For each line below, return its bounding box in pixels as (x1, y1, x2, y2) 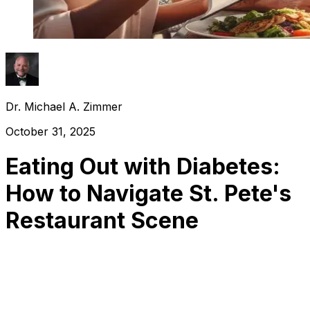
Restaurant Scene (6, 207, 199, 235)
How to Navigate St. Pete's (6, 180, 291, 208)
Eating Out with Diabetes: (6, 153, 280, 181)
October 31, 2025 (6, 124, 95, 138)
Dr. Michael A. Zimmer (6, 99, 122, 113)
